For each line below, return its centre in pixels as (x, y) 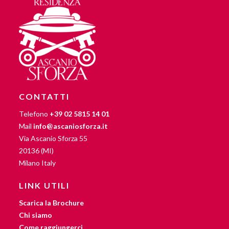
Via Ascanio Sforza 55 (53, 138)
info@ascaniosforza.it (71, 126)
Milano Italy (38, 163)
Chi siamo (36, 215)
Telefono (35, 113)
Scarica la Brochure (52, 202)
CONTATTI (44, 96)
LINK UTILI (44, 185)
